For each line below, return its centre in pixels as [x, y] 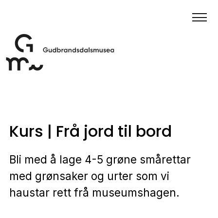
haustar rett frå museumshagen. [94, 193]
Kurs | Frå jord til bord [90, 131]
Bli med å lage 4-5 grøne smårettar [100, 160]
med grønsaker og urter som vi [89, 176]
